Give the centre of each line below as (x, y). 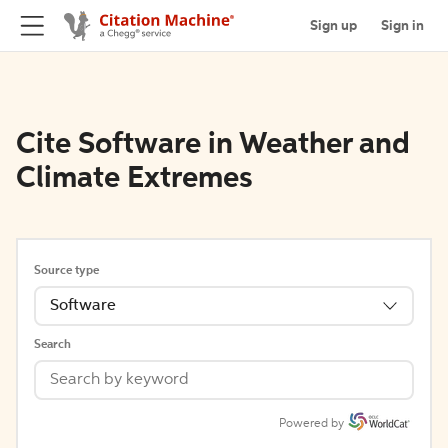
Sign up (333, 25)
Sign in (402, 25)
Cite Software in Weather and (213, 145)
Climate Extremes (134, 179)
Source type (66, 271)
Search (52, 345)
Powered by (311, 424)
